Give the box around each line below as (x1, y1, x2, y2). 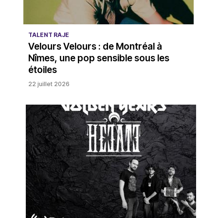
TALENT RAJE (28, 31, 69, 38)
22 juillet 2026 (28, 80, 70, 88)
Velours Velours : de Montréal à (28, 40, 162, 52)
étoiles (28, 64, 57, 75)
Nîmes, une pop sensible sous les (28, 52, 169, 64)
